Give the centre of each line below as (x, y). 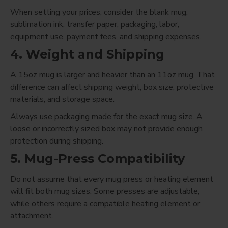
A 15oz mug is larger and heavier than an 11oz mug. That (112, 75)
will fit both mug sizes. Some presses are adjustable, (105, 191)
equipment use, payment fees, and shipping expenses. (106, 36)
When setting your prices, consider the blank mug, (99, 12)
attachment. (32, 216)
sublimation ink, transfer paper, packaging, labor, (95, 24)
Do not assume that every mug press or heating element (112, 179)
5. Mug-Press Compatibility (97, 158)
